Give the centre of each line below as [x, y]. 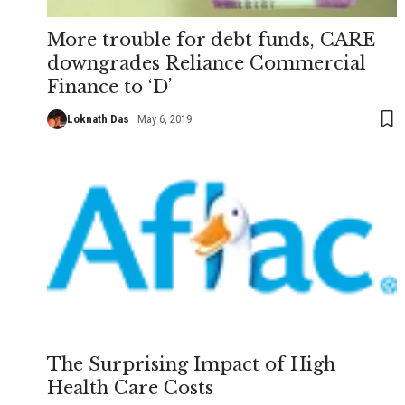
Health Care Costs [130, 387]
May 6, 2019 [164, 118]
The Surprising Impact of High [191, 364]
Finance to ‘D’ [109, 86]
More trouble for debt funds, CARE [211, 39]
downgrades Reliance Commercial [207, 63]
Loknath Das [98, 118]
